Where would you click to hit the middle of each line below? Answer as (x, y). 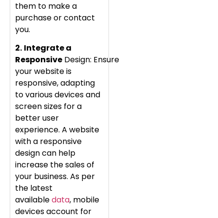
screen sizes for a (48, 107)
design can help (45, 153)
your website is (43, 72)
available (33, 200)
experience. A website (57, 130)
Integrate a (48, 48)
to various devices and (58, 95)
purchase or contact (55, 18)
